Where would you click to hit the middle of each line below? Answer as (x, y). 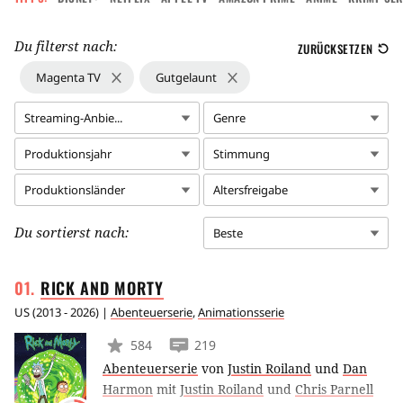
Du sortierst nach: (72, 232)
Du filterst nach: (66, 45)
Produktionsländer (75, 189)
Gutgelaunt (186, 77)
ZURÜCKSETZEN (335, 48)
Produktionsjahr (68, 153)
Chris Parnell (334, 389)
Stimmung (242, 153)
